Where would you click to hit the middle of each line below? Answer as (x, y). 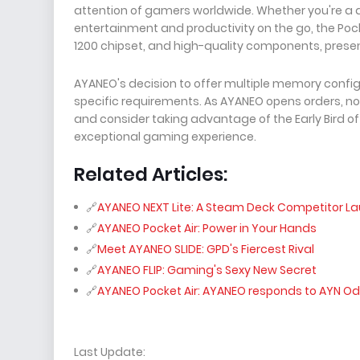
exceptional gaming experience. (165, 137)
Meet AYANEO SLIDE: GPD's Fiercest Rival (206, 249)
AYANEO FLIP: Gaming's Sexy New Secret (207, 270)
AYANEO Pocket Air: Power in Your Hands (207, 228)
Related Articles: (151, 174)
